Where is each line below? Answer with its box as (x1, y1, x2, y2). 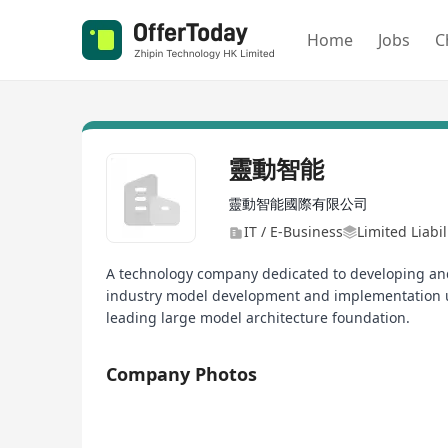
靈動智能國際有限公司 (228, 194, 368, 213)
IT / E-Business (244, 222, 343, 241)
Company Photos (106, 362, 257, 386)
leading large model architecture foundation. (106, 308, 410, 327)
